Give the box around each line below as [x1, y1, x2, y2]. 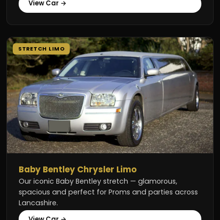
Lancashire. [19, 197, 58, 208]
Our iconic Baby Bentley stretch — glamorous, [19, 176, 178, 186]
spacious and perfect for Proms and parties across [19, 187, 198, 197]
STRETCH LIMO [18, 45, 65, 53]
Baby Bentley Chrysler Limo [19, 163, 137, 175]
